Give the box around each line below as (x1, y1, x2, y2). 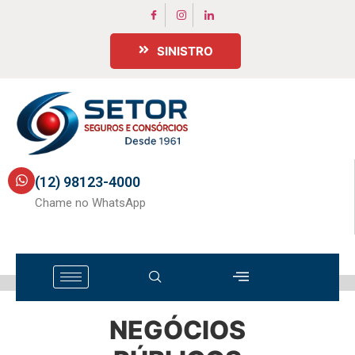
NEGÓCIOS (109, 314, 246, 345)
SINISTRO (156, 44, 213, 59)
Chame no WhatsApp (35, 195, 146, 210)
